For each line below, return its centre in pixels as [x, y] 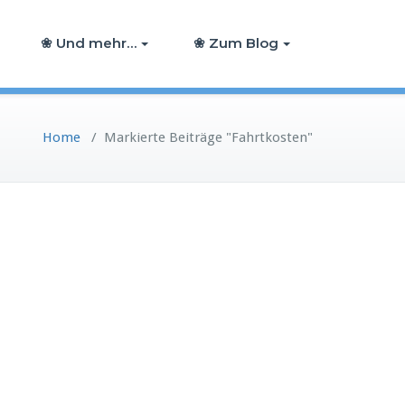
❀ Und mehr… [89, 43]
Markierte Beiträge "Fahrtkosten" [208, 137]
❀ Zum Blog [236, 43]
